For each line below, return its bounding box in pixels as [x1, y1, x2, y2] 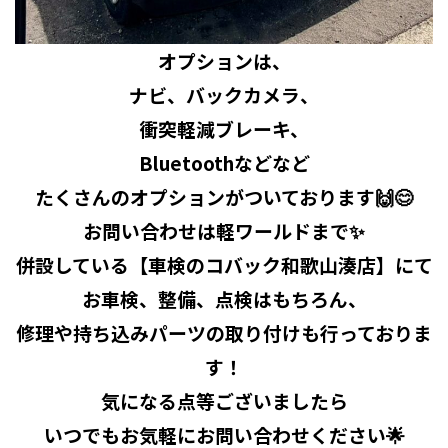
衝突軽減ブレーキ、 [139, 114, 309, 142]
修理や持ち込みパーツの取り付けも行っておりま [16, 318, 432, 346]
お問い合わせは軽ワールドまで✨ [83, 216, 365, 244]
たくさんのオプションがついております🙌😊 [35, 182, 413, 210]
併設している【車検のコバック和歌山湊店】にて [15, 250, 433, 278]
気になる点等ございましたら [100, 386, 348, 414]
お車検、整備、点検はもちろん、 [81, 284, 367, 312]
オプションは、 [157, 46, 291, 74]
